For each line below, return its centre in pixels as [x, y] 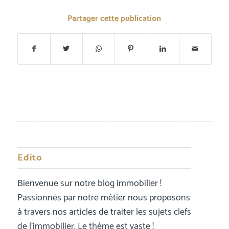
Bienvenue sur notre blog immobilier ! [89, 184]
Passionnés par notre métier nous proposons [104, 198]
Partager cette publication [114, 18]
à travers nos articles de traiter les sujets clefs [104, 212]
